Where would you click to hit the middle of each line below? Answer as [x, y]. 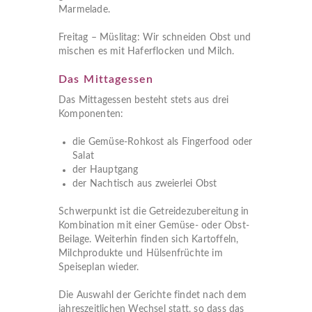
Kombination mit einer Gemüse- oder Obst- [154, 226]
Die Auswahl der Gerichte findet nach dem [153, 295]
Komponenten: [91, 114]
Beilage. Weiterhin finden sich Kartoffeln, [149, 240]
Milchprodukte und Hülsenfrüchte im [141, 253]
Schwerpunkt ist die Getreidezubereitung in [154, 212]
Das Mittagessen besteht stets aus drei [144, 100]
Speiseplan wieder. [99, 267]
